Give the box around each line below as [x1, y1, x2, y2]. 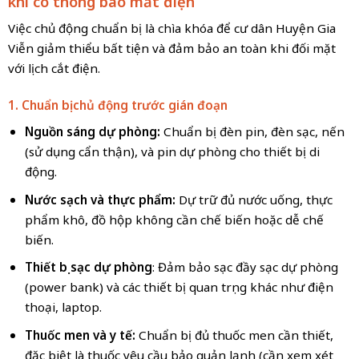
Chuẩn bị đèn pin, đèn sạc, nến [159, 123, 345, 140]
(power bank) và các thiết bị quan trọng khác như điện [24, 279, 333, 296]
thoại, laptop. [24, 299, 102, 316]
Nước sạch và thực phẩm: [24, 191, 179, 208]
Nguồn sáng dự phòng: [24, 123, 160, 140]
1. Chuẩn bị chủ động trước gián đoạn [7, 97, 228, 114]
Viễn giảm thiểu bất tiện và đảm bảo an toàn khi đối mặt [7, 40, 336, 57]
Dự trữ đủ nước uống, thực [178, 191, 333, 208]
